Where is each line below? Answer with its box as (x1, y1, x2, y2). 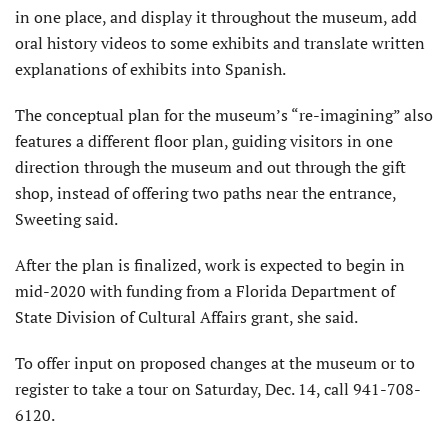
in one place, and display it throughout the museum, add (15, 5, 417, 28)
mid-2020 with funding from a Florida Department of (15, 279, 395, 302)
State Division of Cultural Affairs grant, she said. (15, 305, 358, 328)
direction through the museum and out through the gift (15, 155, 406, 178)
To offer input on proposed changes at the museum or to (15, 351, 415, 374)
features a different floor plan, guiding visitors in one (15, 129, 393, 152)
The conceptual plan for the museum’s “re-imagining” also (15, 103, 433, 126)
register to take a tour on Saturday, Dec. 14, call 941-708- (15, 377, 421, 400)
